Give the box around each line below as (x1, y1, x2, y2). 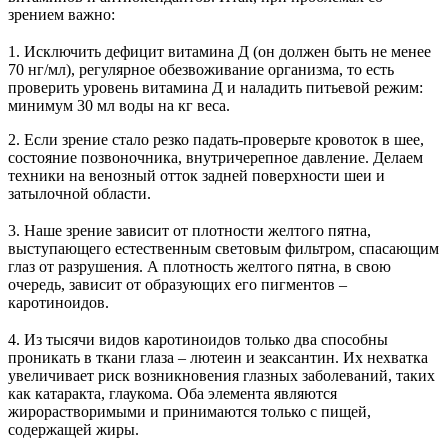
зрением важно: (8, 6, 115, 24)
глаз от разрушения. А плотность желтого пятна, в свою (8, 258, 391, 276)
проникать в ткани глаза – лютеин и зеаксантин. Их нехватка (8, 349, 428, 367)
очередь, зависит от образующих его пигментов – (8, 276, 347, 294)
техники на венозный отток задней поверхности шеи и (8, 167, 385, 185)
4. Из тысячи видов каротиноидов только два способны (8, 331, 388, 349)
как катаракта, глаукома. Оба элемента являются (8, 385, 337, 403)
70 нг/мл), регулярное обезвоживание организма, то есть (8, 61, 394, 79)
